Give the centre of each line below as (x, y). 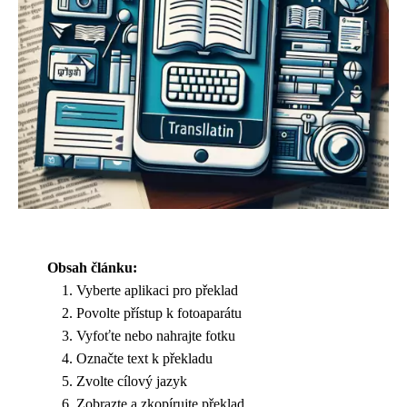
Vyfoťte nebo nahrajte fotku (156, 336)
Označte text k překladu (144, 358)
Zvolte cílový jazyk (132, 381)
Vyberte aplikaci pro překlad (157, 290)
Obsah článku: (92, 268)
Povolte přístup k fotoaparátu (159, 313)
